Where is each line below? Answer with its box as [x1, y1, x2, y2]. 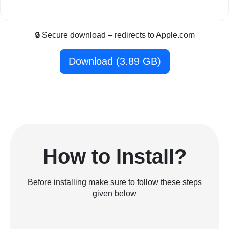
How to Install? [42, 145, 187, 168]
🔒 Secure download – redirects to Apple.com [34, 31, 195, 40]
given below [93, 189, 136, 198]
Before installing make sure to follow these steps [27, 178, 202, 187]
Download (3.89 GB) [68, 56, 161, 67]
